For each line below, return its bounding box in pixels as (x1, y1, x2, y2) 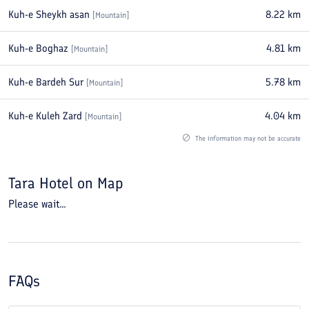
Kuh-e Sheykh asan (8, 8, 90, 21)
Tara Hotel (8, 174, 77, 192)
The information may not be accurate (193, 134, 301, 143)
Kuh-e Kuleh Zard (8, 110, 82, 122)
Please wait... (8, 197, 66, 210)
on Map (77, 174, 123, 192)
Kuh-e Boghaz (8, 42, 68, 54)
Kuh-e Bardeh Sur (8, 76, 83, 88)
